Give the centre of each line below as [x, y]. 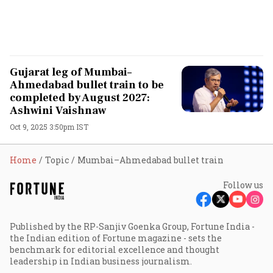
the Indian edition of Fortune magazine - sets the [116, 238]
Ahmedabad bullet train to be [87, 85]
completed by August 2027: [80, 98]
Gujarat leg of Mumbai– [71, 72]
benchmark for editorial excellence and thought [115, 250]
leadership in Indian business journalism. [101, 261]
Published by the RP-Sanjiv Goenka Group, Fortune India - [132, 226]
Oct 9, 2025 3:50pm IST [49, 127]
